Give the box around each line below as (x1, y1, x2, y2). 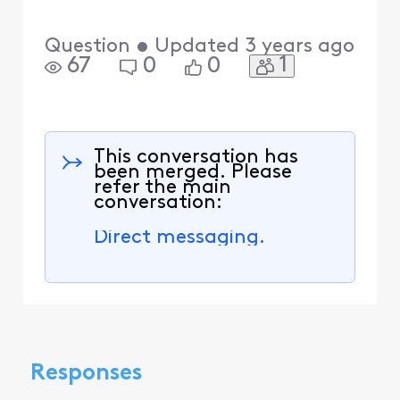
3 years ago (244, 37, 354, 58)
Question (44, 37, 130, 58)
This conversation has (93, 146, 298, 168)
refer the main (93, 177, 231, 198)
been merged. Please (93, 162, 292, 183)
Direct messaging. (93, 227, 265, 248)
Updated (154, 37, 239, 58)
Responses (29, 362, 142, 385)
